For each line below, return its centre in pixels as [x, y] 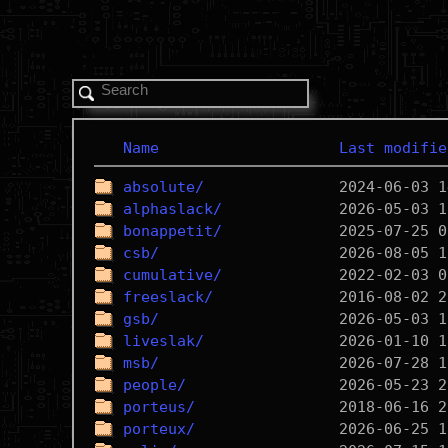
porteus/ [158, 407]
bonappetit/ [172, 231]
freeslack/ [167, 297]
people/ [154, 385]
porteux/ [158, 429]
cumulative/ [172, 275]
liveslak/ [163, 341]
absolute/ [163, 187]
